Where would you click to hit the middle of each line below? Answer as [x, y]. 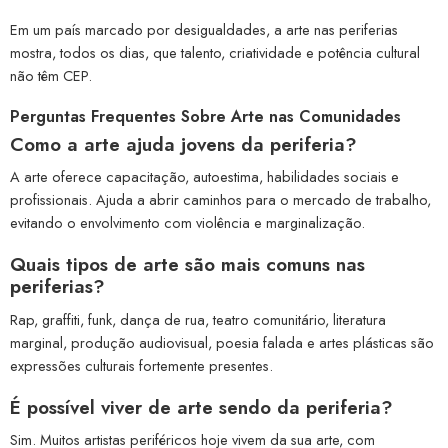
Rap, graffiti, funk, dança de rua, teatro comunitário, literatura [198, 319]
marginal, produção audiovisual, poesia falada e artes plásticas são [222, 342]
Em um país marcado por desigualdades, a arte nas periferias [204, 29]
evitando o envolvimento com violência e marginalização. [187, 223]
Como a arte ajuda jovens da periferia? [183, 144]
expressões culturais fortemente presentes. [141, 365]
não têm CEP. [51, 75]
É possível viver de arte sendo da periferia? [201, 407]
